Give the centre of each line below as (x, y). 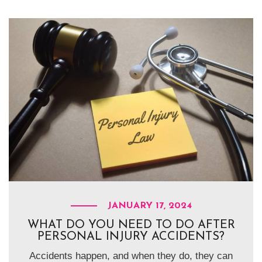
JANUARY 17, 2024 (149, 206)
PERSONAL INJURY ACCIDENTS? (131, 237)
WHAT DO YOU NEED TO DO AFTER (131, 225)
